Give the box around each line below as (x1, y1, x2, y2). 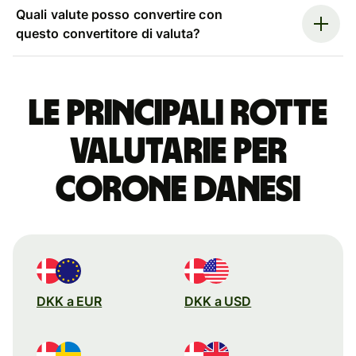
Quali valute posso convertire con (16, 6, 222, 22)
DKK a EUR (37, 292, 103, 309)
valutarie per (69, 133, 287, 170)
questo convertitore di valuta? (16, 25, 201, 41)
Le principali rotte (29, 95, 327, 132)
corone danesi (56, 171, 300, 208)
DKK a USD (184, 292, 252, 309)
